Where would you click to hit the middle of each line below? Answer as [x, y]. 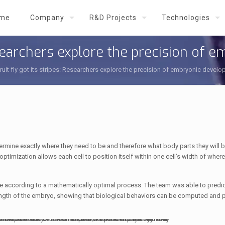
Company [47, 18]
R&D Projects [113, 18]
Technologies [186, 18]
